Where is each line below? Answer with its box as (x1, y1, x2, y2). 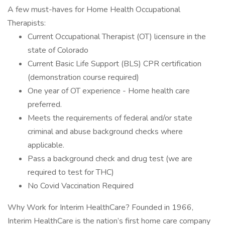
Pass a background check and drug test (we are (28, 153, 192, 164)
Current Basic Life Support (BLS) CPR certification (28, 58, 201, 69)
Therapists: (8, 18, 46, 29)
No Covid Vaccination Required (28, 180, 134, 191)
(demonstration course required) (28, 72, 139, 83)
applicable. (28, 140, 64, 151)
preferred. (28, 99, 62, 110)
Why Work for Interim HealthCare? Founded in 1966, (8, 202, 193, 213)
